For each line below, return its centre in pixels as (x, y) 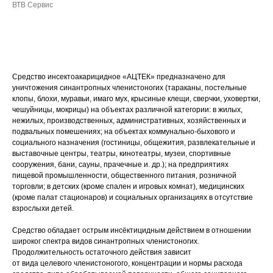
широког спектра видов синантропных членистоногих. (106, 241)
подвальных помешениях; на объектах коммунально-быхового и (124, 132)
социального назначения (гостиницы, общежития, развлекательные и (134, 143)
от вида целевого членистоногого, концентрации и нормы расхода (127, 263)
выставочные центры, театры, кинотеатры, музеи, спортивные (122, 154)
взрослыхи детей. (43, 208)
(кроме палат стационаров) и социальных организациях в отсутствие (133, 197)
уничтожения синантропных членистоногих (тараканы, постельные (129, 88)
